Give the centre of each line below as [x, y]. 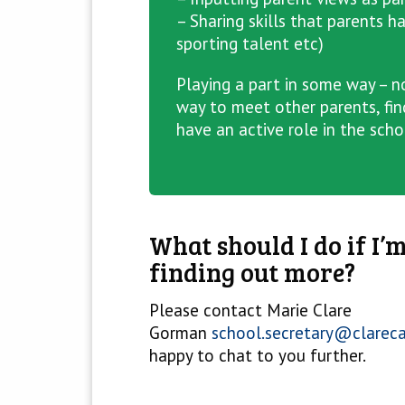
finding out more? [252, 272]
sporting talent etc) [250, 43]
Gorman [180, 333]
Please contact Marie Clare [250, 310]
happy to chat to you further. [258, 355]
